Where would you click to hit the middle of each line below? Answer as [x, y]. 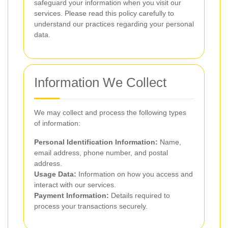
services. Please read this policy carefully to [104, 13]
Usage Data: [55, 174]
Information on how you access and [135, 174]
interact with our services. [75, 185]
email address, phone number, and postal [101, 153]
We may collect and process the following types [110, 112]
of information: [57, 123]
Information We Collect [100, 82]
